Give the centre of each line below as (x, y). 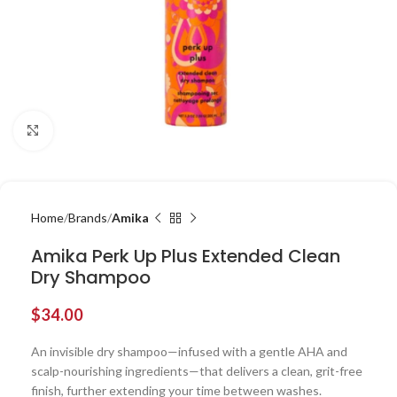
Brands (88, 218)
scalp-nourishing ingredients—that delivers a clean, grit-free (197, 371)
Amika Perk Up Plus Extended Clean (186, 256)
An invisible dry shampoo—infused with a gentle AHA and (189, 351)
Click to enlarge (95, 130)
